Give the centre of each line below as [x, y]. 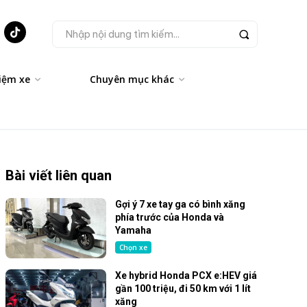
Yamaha [134, 230]
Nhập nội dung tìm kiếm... [122, 34]
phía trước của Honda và [170, 217]
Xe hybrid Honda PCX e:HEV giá [186, 276]
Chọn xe [134, 247]
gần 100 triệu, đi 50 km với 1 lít [183, 289]
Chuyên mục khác [132, 79]
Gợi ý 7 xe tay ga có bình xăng [181, 204]
